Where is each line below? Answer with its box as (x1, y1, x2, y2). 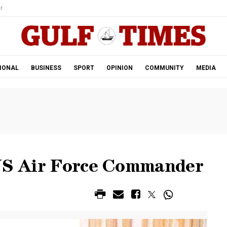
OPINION (106, 64, 133, 71)
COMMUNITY (144, 64, 184, 71)
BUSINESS (30, 64, 61, 71)
